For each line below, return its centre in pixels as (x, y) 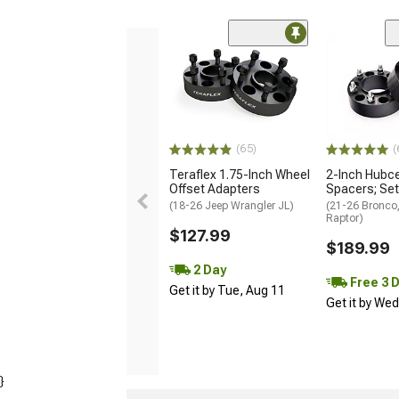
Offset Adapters (215, 189)
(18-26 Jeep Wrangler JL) (232, 206)
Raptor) (345, 219)
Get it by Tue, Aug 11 (227, 291)
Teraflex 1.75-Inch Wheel (240, 175)
